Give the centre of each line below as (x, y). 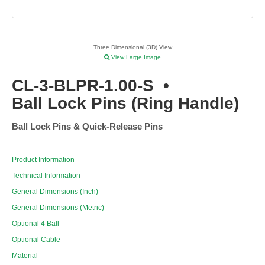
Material (25, 256)
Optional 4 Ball (35, 224)
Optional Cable (36, 240)
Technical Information (46, 176)
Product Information (43, 160)
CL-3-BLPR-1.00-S (83, 86)
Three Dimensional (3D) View (132, 47)
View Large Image (135, 57)
